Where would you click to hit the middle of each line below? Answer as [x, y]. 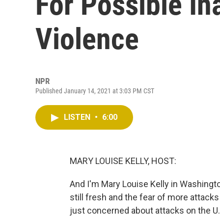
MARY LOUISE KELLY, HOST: [123, 161]
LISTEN [78, 117]
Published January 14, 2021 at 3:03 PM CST [95, 91]
